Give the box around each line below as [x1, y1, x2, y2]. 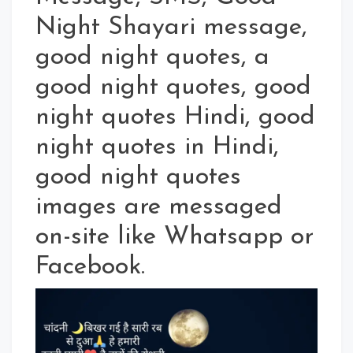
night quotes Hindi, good [35, 105, 315, 131]
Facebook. [35, 255, 145, 281]
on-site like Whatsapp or [35, 225, 314, 251]
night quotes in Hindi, [35, 135, 279, 161]
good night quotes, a [35, 45, 269, 71]
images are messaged [35, 195, 282, 221]
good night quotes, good [35, 75, 311, 101]
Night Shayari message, [35, 15, 307, 41]
